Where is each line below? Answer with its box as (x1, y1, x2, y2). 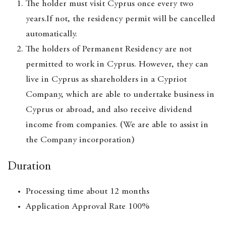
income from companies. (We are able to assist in (26, 121, 208, 130)
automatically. (26, 30, 77, 39)
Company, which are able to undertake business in (26, 90, 214, 99)
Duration (8, 161, 51, 173)
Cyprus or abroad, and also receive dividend (26, 105, 192, 115)
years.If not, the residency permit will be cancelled (26, 15, 215, 24)
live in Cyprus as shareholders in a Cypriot (26, 75, 187, 84)
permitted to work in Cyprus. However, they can (26, 60, 208, 69)
